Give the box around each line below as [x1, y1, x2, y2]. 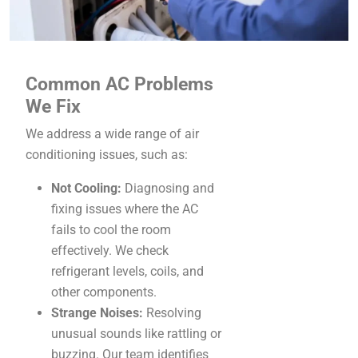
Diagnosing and [121, 181, 214, 197]
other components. [51, 284, 157, 300]
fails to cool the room [51, 222, 171, 238]
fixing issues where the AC [51, 201, 198, 217]
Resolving [143, 305, 201, 321]
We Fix [26, 95, 81, 118]
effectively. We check [51, 243, 169, 259]
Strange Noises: [51, 305, 143, 321]
